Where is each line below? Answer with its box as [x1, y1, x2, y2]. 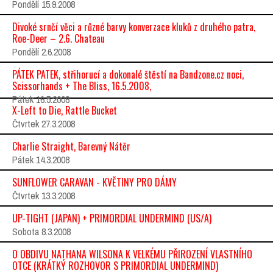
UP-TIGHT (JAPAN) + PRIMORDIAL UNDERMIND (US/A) [12, 211, 211, 225]
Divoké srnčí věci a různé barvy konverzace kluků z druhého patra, [12, 19, 255, 34]
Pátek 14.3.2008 [12, 153, 69, 166]
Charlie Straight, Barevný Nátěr [12, 139, 130, 154]
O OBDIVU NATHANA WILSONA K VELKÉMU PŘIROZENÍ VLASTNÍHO [12, 247, 252, 261]
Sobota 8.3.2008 [12, 225, 71, 238]
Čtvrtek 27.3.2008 [12, 117, 75, 130]
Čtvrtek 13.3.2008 [12, 189, 75, 202]
